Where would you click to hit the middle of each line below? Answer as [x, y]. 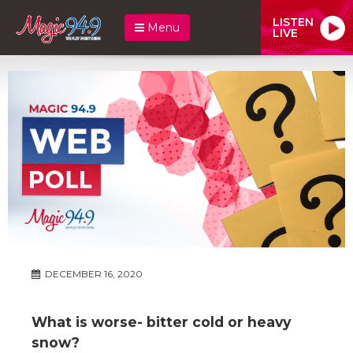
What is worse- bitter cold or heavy [161, 321]
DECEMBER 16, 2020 [93, 273]
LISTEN [293, 22]
